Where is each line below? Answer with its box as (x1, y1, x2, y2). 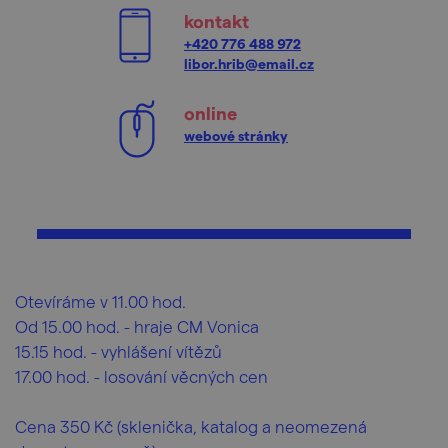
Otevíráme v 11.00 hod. (15, 291, 186, 311)
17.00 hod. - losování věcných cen (15, 366, 268, 386)
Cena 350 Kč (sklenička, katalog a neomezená (15, 416, 367, 436)
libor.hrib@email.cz (184, 55, 314, 72)
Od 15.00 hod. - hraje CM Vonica (15, 316, 259, 336)
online (184, 102, 237, 123)
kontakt (184, 10, 249, 31)
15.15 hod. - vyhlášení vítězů (15, 341, 222, 361)
